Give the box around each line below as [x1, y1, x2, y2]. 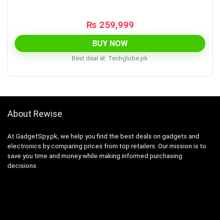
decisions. [7, 162, 38, 169]
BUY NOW [92, 38, 128, 48]
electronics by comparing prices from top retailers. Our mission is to [7, 142, 206, 150]
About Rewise [7, 108, 62, 119]
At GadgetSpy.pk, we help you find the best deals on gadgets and [7, 132, 199, 140]
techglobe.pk [111, 54, 147, 62]
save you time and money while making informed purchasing [7, 152, 182, 160]
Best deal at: [71, 54, 107, 62]
